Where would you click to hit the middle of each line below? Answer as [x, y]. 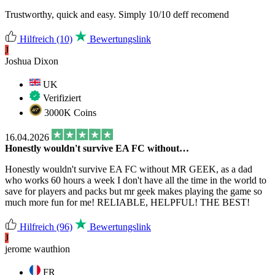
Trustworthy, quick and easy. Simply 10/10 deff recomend [117, 14]
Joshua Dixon [32, 61]
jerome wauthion [37, 249]
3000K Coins [69, 112]
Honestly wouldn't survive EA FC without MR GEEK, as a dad [129, 169]
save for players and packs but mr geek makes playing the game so [134, 191]
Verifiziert [61, 98]
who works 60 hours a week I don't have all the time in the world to [136, 180]
